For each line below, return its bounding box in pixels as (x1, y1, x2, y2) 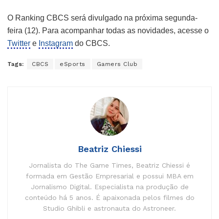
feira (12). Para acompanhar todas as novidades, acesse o (7, 26, 209, 35)
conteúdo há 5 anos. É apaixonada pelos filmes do (24, 194, 195, 201)
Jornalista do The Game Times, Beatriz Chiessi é (29, 161, 190, 169)
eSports (60, 61, 86, 67)
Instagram (39, 39, 73, 47)
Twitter (7, 39, 30, 47)
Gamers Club (96, 61, 137, 67)
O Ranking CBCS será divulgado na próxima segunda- (7, 14, 197, 22)
